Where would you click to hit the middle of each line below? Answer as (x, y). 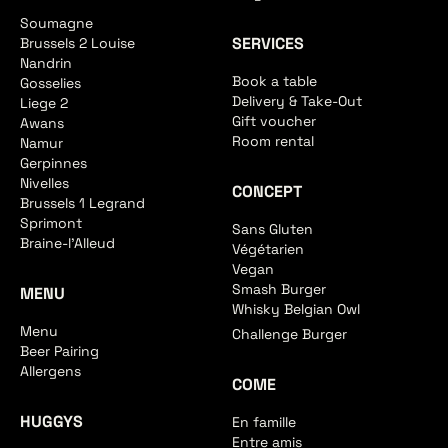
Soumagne (56, 23)
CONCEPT (266, 191)
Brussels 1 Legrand (82, 203)
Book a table (274, 80)
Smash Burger (278, 288)
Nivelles (44, 183)
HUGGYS (51, 422)
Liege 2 (43, 103)
